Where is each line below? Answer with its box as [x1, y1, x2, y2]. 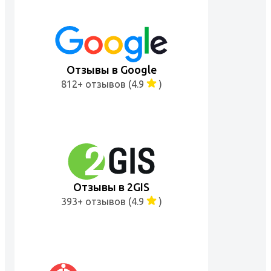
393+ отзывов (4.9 [60, 195, 146, 207]
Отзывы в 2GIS [73, 180, 149, 193]
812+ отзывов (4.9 [60, 78, 146, 90]
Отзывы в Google [66, 63, 157, 76]
